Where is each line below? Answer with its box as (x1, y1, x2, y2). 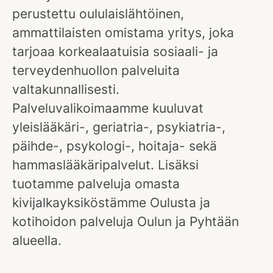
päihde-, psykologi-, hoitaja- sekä (12, 138, 217, 154)
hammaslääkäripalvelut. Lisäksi (12, 157, 199, 172)
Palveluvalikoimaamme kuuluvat (12, 101, 204, 116)
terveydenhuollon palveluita (12, 63, 180, 78)
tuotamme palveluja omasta (12, 176, 180, 191)
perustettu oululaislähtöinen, (12, 6, 184, 21)
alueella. (12, 233, 62, 248)
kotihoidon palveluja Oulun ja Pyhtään (12, 214, 239, 229)
